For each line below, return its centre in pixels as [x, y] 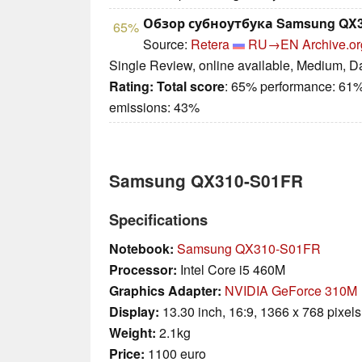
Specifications [158, 220]
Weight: [133, 333]
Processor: [143, 270]
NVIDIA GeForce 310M [291, 291]
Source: [167, 44]
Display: [134, 312]
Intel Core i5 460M [231, 270]
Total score [191, 86]
